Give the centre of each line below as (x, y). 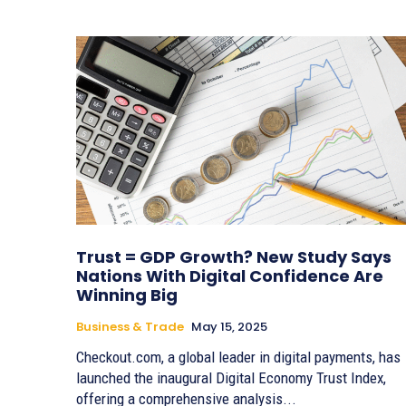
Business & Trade (130, 327)
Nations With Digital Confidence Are (230, 276)
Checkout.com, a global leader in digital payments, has (238, 358)
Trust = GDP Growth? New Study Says (234, 257)
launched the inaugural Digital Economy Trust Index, (231, 378)
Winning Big (127, 295)
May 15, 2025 (229, 327)
